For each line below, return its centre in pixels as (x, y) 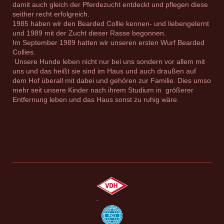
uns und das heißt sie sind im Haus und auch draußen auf (104, 71)
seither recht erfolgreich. (51, 14)
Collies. (24, 52)
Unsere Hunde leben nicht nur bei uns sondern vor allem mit (109, 61)
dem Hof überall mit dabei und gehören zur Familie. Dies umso (112, 80)
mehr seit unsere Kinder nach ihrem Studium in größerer (103, 90)
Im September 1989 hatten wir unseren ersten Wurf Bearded (108, 42)
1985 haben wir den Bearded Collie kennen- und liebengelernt (112, 23)
